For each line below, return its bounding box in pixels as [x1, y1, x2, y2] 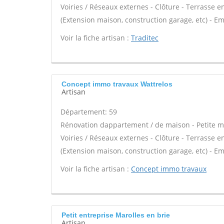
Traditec [131, 33, 158, 42]
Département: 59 [60, 107, 117, 116]
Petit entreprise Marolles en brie [61, 211, 170, 219]
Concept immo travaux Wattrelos [61, 80, 172, 88]
